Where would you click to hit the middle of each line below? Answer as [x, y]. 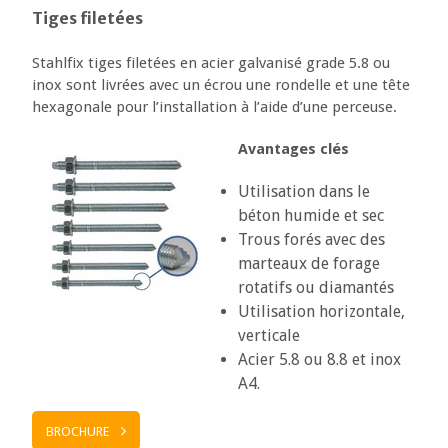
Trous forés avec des [311, 239]
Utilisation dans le [303, 191]
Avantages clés [293, 148]
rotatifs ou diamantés [315, 287]
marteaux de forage [308, 263]
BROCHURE [78, 431]
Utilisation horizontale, [321, 311]
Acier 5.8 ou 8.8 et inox [319, 359]
